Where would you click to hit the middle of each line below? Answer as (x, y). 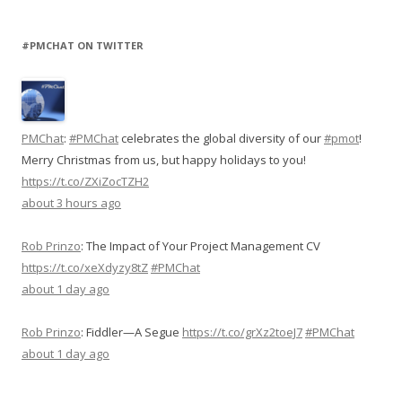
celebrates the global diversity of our (221, 138)
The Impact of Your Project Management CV (203, 246)
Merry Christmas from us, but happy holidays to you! (164, 160)
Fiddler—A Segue (134, 332)
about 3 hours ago (71, 203)
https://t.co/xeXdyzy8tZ (85, 267)
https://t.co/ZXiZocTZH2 (85, 181)
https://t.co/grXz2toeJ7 (242, 332)
